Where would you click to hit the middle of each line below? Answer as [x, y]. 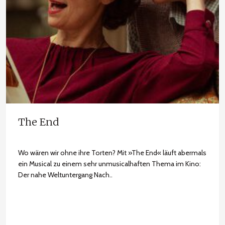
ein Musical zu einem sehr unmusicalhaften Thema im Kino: [109, 164]
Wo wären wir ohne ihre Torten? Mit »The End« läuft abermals [112, 153]
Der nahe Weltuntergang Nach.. [65, 175]
